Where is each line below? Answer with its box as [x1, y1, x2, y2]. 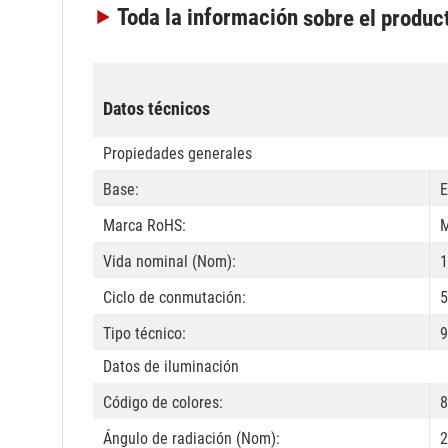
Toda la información [117, 4, 303, 32]
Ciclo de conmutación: [103, 288, 246, 308]
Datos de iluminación [103, 357, 239, 377]
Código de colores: [103, 393, 223, 413]
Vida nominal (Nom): [103, 252, 236, 272]
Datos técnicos [103, 98, 210, 120]
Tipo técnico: [103, 324, 186, 344]
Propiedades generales [103, 144, 252, 164]
